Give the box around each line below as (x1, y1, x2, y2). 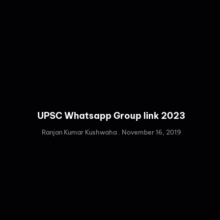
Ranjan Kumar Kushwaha (41, 128, 118, 137)
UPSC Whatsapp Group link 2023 (37, 110, 186, 122)
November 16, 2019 (120, 128, 181, 137)
